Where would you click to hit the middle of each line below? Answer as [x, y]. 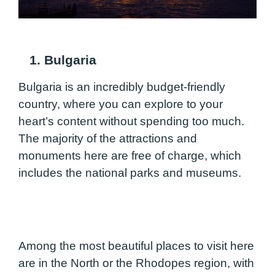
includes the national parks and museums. [131, 173]
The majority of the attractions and [108, 139]
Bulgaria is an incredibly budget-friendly [122, 87]
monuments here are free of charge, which [130, 156]
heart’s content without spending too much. [131, 122]
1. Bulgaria [57, 60]
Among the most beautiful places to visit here [136, 246]
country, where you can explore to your [121, 104]
